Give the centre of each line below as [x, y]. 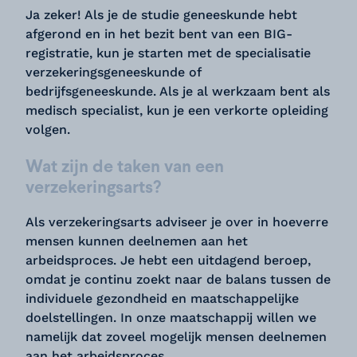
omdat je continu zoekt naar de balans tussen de [178, 279]
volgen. [48, 129]
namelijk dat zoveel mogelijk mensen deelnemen [176, 337]
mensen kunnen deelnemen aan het [137, 241]
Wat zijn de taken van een [125, 166]
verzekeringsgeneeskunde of [113, 72]
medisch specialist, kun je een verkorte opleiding [177, 110]
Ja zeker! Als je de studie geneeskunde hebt [161, 15]
